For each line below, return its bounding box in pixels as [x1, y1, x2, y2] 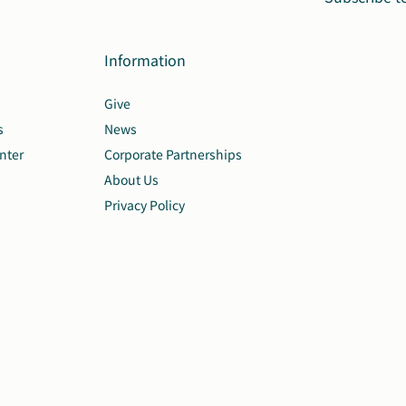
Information [104, 48, 186, 71]
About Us [104, 169, 159, 188]
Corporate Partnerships [104, 144, 242, 163]
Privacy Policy [104, 195, 185, 214]
